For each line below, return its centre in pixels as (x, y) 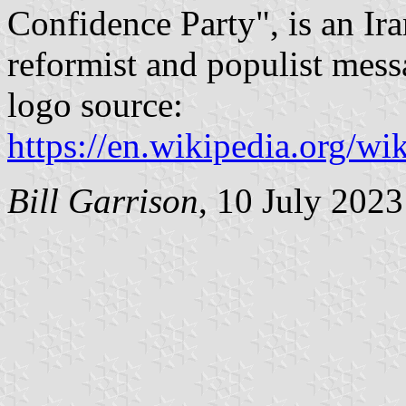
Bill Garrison (103, 200)
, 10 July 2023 (301, 200)
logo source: (95, 104)
